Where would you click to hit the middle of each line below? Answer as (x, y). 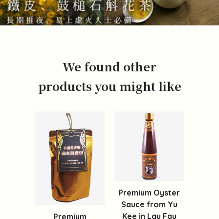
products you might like (109, 86)
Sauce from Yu (149, 205)
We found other (109, 66)
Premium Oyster (149, 193)
